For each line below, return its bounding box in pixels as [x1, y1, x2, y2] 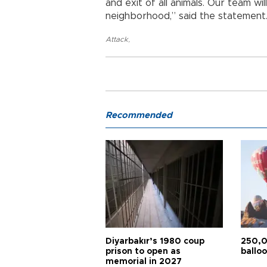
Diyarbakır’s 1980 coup [105, 237, 204, 246]
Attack [105, 36, 128, 44]
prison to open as [105, 247, 181, 256]
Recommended [105, 111, 172, 120]
